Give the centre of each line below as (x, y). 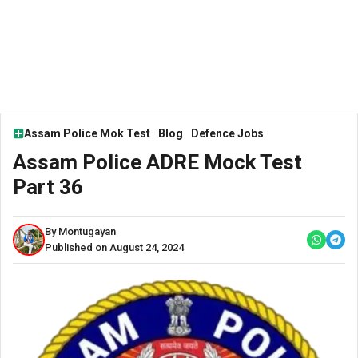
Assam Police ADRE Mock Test (157, 162)
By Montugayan (80, 231)
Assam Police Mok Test (87, 133)
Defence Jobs (227, 133)
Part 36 (48, 187)
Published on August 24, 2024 (114, 247)
